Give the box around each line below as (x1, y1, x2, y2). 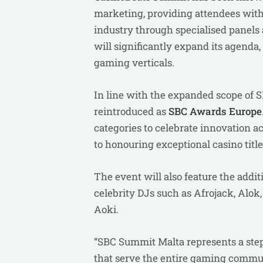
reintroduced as (94, 104, 168, 118)
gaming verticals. (94, 56, 179, 69)
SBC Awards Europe (168, 104, 262, 118)
